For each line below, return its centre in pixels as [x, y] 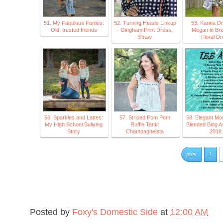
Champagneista [145, 131]
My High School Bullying [74, 124]
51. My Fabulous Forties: [74, 23]
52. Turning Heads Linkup [145, 23]
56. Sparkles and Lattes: [74, 117]
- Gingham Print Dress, [145, 30]
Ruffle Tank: [145, 124]
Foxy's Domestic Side [115, 212]
